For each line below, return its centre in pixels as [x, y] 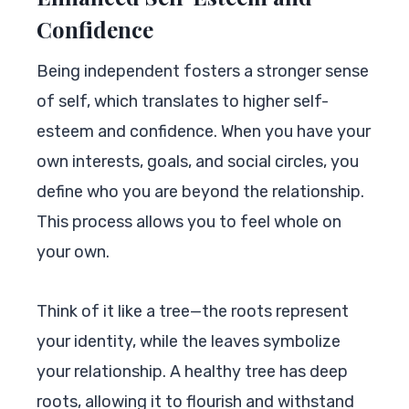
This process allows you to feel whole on [189, 221]
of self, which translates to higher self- [183, 101]
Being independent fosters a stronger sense [203, 71]
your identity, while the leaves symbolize [189, 341]
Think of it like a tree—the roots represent [193, 311]
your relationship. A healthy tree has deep [192, 371]
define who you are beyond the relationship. [200, 191]
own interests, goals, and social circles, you [198, 161]
